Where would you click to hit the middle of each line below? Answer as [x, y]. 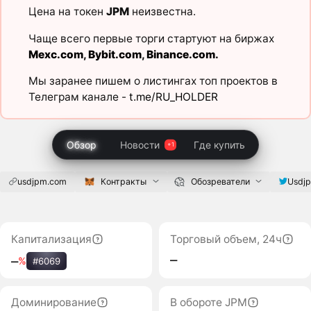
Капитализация [51, 239]
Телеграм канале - [78, 97]
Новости [140, 144]
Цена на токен [67, 12]
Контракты [124, 181]
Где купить [220, 144]
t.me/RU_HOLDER [173, 97]
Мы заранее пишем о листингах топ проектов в [153, 81]
